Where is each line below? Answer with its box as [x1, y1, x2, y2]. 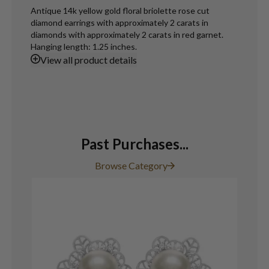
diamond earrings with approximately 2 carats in [30, 17, 208, 28]
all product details [61, 53, 137, 65]
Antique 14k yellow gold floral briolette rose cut [30, 5, 210, 16]
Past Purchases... [80, 134, 189, 153]
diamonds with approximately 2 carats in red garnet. [30, 29, 223, 40]
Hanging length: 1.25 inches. [30, 41, 137, 52]
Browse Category [94, 159, 168, 171]
